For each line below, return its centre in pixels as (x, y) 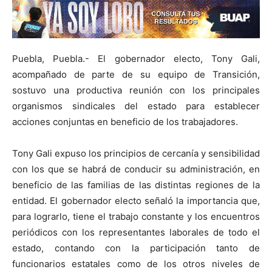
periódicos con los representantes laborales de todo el (136, 233)
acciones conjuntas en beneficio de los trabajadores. (125, 122)
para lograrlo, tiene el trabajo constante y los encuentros (136, 217)
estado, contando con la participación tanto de (136, 248)
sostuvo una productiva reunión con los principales (136, 90)
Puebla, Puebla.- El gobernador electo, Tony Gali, (136, 59)
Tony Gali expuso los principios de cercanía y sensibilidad (136, 154)
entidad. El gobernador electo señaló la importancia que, (136, 201)
